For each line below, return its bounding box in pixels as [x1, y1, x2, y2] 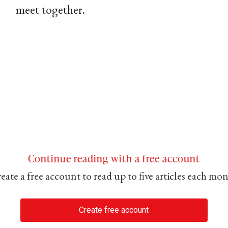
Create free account [79, 205, 149, 215]
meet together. [15, 2, 85, 18]
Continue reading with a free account [27, 151, 200, 165]
